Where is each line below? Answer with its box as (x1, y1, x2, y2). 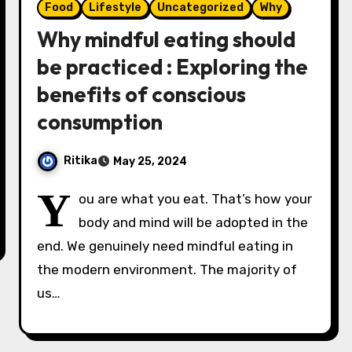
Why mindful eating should (37, 26, 296, 53)
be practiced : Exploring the (37, 53, 309, 80)
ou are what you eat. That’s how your (79, 191, 313, 207)
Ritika (64, 154, 98, 168)
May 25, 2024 (113, 155, 188, 168)
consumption (37, 108, 163, 135)
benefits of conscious (37, 81, 247, 108)
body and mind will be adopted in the (79, 214, 309, 230)
